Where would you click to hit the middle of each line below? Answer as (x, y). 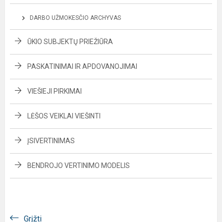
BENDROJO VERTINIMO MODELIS (79, 166)
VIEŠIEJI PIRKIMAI (55, 91)
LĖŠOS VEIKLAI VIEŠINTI (64, 116)
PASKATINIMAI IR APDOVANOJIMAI (82, 66)
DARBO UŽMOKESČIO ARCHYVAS (75, 18)
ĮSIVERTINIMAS (51, 141)
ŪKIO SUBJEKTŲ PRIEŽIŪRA (70, 42)
